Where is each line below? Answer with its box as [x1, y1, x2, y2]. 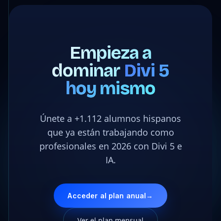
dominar [51, 60, 124, 82]
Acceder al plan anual [68, 191, 147, 200]
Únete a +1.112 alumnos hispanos [40, 112, 181, 125]
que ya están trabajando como [47, 126, 174, 139]
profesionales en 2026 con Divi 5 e [39, 140, 182, 152]
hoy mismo [65, 78, 156, 100]
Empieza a [69, 42, 152, 64]
